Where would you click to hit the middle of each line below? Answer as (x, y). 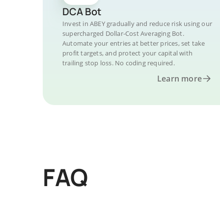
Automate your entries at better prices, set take (134, 43)
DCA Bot (82, 12)
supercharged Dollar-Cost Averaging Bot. (123, 33)
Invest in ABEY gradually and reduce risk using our (137, 24)
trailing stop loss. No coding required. (119, 63)
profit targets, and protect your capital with (127, 53)
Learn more (179, 79)
